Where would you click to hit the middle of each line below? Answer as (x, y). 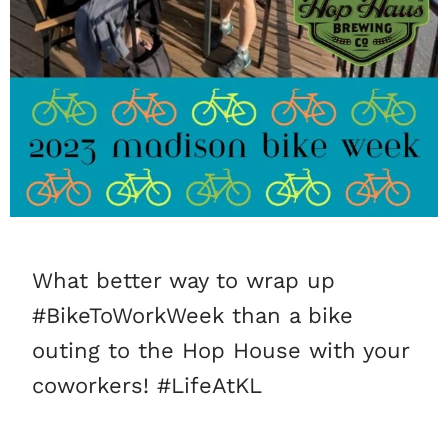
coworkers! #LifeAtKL (147, 386)
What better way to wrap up (184, 281)
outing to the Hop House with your (221, 351)
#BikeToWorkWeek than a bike (193, 316)
